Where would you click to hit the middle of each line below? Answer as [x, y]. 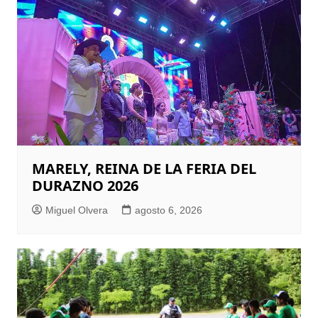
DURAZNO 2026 [85, 186]
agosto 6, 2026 [168, 210]
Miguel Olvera [76, 210]
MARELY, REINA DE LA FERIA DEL [144, 169]
